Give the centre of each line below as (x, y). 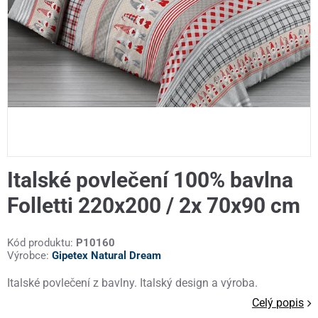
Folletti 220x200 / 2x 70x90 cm (154, 206)
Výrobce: (29, 256)
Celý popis (278, 303)
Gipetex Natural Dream (106, 256)
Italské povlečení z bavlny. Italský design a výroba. (132, 283)
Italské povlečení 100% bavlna (150, 180)
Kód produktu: (42, 243)
